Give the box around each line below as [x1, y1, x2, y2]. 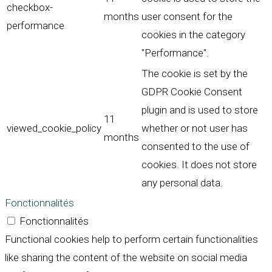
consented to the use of [141, 140, 250, 153]
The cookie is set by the [141, 67, 248, 80]
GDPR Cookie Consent [141, 86, 242, 98]
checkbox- [7, 1, 53, 14]
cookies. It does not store [141, 158, 257, 171]
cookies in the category [141, 29, 245, 41]
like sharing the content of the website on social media [5, 251, 247, 264]
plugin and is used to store [141, 104, 258, 117]
